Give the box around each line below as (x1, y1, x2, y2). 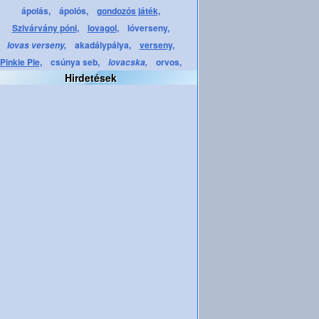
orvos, (155, 56, 182, 68)
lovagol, (87, 21, 119, 34)
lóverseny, (127, 21, 169, 34)
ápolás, (21, 4, 51, 17)
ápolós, (58, 4, 88, 17)
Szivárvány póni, (11, 21, 79, 34)
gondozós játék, (96, 4, 160, 17)
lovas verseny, (6, 39, 66, 51)
